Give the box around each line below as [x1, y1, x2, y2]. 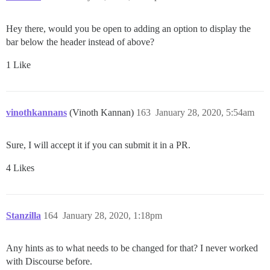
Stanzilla [6, 210, 41, 221]
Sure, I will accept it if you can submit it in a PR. [6, 139, 190, 150]
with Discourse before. [6, 256, 92, 266]
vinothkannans [6, 107, 67, 118]
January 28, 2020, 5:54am [155, 107, 254, 118]
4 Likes [6, 162, 34, 173]
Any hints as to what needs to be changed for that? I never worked [6, 242, 258, 253]
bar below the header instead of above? [6, 36, 154, 47]
